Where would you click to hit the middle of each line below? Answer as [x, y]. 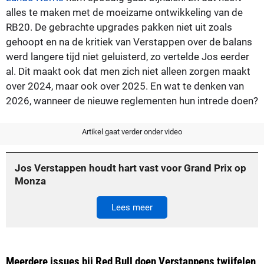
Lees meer [132, 207]
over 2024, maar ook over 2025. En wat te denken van [125, 86]
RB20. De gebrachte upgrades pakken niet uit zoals [119, 27]
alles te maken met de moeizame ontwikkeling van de [124, 12]
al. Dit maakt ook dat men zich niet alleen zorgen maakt [128, 71]
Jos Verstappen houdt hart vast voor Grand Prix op [131, 168]
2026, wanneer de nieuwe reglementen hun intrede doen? [132, 100]
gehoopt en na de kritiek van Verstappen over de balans [129, 42]
